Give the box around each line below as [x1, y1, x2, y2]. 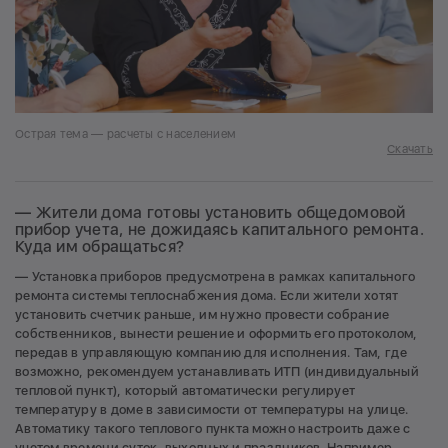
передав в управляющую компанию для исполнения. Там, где [15, 344, 407, 360]
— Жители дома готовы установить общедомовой [15, 202, 406, 222]
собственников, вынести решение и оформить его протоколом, [15, 325, 418, 341]
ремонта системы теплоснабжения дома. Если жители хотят [15, 287, 399, 303]
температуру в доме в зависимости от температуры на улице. [15, 401, 409, 417]
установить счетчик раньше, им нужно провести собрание [15, 306, 390, 322]
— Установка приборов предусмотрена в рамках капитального [15, 268, 416, 284]
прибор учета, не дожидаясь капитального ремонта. [15, 219, 424, 239]
